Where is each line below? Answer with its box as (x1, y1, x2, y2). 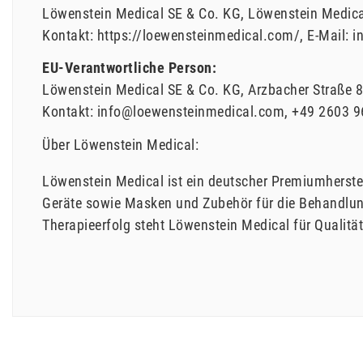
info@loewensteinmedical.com (96, 103, 284, 121)
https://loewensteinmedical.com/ (96, 26, 300, 44)
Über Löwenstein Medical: (42, 135, 199, 153)
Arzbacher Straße (248, 81, 352, 99)
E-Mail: (307, 26, 349, 44)
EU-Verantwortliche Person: (42, 59, 216, 77)
